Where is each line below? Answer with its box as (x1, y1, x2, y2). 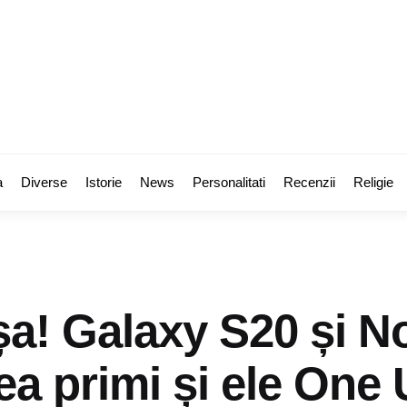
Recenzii (283, 174, 335, 190)
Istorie (85, 174, 122, 190)
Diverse (21, 174, 67, 190)
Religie (353, 174, 393, 190)
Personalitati (193, 174, 265, 190)
